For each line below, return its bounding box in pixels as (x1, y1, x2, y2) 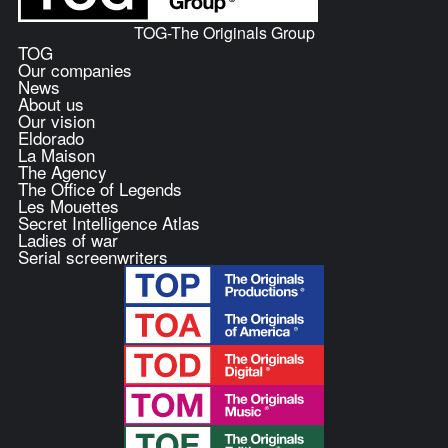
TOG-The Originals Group (133, 21, 315, 45)
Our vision (17, 108, 95, 134)
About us (17, 91, 84, 117)
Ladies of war (17, 227, 118, 253)
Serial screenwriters (17, 244, 168, 270)
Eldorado (17, 125, 84, 151)
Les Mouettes (17, 193, 119, 219)
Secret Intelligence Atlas (17, 210, 200, 236)
